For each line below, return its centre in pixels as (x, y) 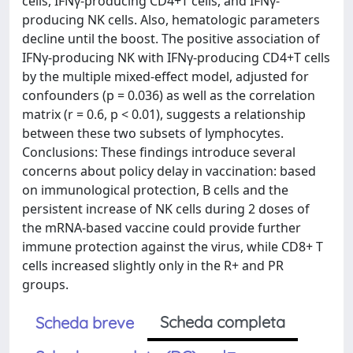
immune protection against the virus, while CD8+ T (173, 246)
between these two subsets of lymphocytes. (153, 133)
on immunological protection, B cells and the (155, 190)
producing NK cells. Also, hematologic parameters (171, 19)
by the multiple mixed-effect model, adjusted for (165, 76)
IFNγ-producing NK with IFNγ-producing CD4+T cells (176, 57)
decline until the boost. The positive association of (171, 38)
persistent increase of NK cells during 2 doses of (166, 208)
